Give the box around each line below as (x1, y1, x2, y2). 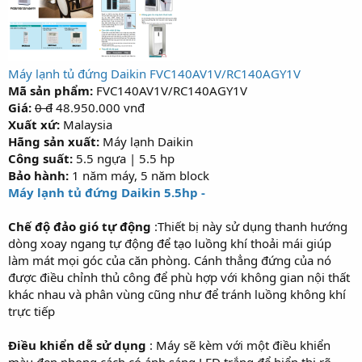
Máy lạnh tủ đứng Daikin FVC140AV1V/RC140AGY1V (8, 65, 301, 82)
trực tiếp (8, 302, 55, 319)
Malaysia (60, 116, 112, 133)
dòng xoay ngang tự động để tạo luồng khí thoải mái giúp (8, 234, 331, 251)
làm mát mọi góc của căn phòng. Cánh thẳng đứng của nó (8, 251, 331, 268)
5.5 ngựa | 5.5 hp (73, 149, 175, 166)
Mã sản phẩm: (8, 82, 93, 99)
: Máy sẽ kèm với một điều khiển (146, 336, 330, 353)
